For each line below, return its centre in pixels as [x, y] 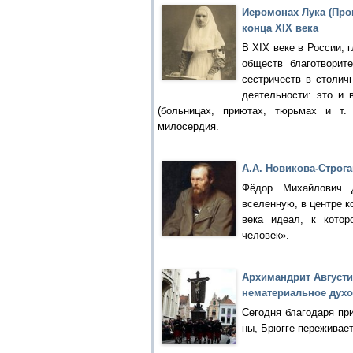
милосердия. [188, 126]
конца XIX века [280, 28]
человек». [266, 235]
